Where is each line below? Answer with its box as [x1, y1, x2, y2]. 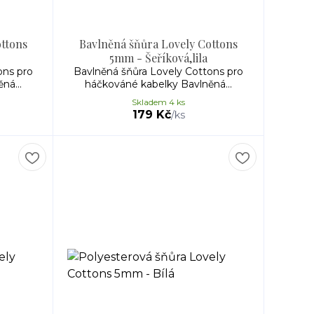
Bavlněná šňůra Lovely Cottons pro [74, 65, 243, 78]
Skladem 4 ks [132, 97, 185, 107]
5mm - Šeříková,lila [109, 50, 207, 65]
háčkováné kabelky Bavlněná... [85, 78, 232, 90]
